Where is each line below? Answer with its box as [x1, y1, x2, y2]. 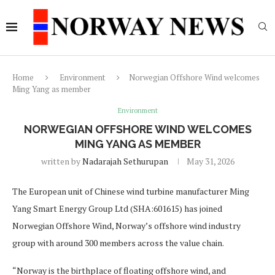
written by [41, 155, 82, 167]
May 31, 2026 [186, 155, 234, 167]
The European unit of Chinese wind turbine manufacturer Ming [12, 185, 249, 197]
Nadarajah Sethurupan [82, 155, 168, 167]
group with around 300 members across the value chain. [12, 237, 224, 249]
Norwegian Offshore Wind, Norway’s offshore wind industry [12, 220, 241, 231]
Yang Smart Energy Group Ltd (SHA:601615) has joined [12, 203, 222, 214]
